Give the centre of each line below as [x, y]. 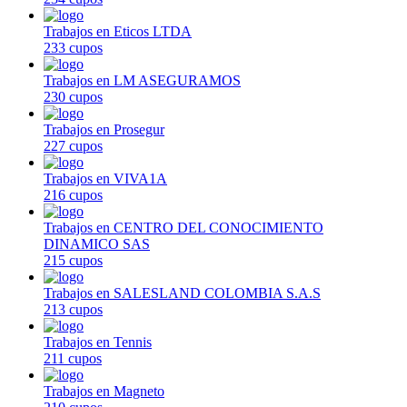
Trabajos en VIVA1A [105, 178]
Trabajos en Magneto [104, 391]
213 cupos [73, 309]
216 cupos [73, 194]
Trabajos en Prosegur [104, 129]
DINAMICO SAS [97, 243]
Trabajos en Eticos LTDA [118, 31]
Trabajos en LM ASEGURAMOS [142, 80]
